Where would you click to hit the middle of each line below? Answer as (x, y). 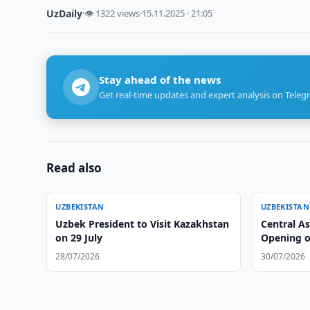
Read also (74, 168)
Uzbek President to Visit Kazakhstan (143, 224)
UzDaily (65, 13)
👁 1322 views (112, 13)
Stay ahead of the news (160, 80)
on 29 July (79, 238)
